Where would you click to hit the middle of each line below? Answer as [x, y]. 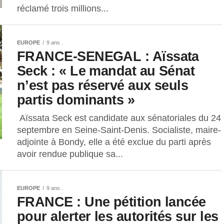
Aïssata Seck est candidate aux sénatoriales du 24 [119, 118]
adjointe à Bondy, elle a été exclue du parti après [114, 142]
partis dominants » [76, 99]
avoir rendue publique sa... [70, 154]
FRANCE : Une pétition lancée [111, 201]
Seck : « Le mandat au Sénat [106, 70]
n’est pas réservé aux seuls [103, 85]
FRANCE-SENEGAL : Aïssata [108, 56]
